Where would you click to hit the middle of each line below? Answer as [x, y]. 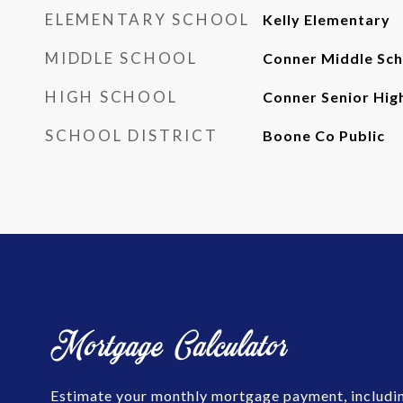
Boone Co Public [323, 135]
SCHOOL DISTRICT [132, 135]
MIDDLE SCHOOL [121, 58]
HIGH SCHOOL [112, 97]
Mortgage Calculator [170, 345]
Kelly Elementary [326, 19]
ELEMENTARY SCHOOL [148, 19]
